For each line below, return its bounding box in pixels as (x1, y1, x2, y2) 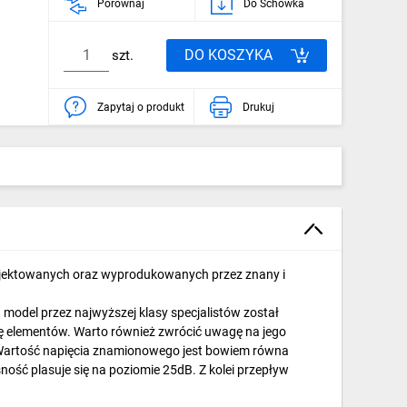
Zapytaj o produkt (97, 100, 184, 114)
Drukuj (242, 100, 274, 114)
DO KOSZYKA (184, 45, 273, 64)
